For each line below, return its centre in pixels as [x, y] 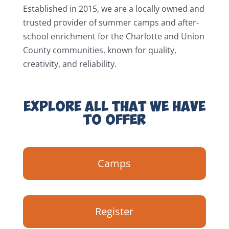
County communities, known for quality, [99, 50]
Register [114, 212]
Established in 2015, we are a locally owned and [113, 9]
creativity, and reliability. [70, 64]
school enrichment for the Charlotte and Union [113, 37]
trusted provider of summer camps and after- [111, 23]
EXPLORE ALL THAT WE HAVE [114, 107]
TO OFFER [114, 120]
